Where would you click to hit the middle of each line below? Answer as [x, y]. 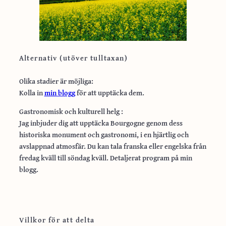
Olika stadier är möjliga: [56, 81]
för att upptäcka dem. [109, 93]
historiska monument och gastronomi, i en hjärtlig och [104, 135]
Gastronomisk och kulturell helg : [71, 111]
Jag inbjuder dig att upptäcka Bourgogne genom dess [101, 123]
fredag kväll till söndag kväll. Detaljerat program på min [105, 158]
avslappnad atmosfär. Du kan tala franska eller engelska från [112, 146]
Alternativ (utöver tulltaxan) [73, 58]
